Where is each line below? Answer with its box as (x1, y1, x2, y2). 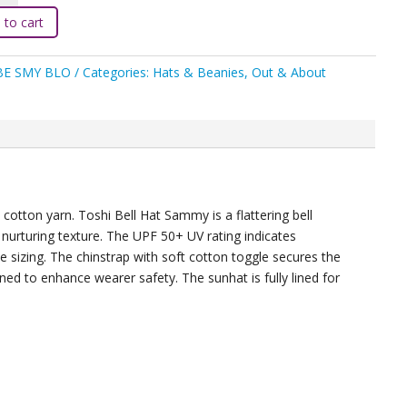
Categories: (82, 63, 153, 81)
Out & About (251, 63, 326, 81)
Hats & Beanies (152, 63, 244, 81)
